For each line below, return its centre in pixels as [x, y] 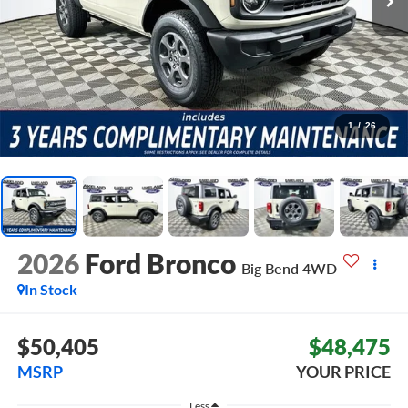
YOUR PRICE [344, 371]
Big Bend [270, 269]
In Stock [51, 290]
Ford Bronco [160, 264]
